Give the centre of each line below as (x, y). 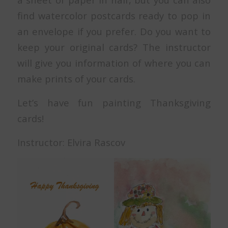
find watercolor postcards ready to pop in (114, 16)
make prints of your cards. (76, 79)
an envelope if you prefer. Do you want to (114, 32)
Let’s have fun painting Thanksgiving (114, 103)
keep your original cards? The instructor (114, 47)
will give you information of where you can (114, 63)
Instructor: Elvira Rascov (71, 142)
